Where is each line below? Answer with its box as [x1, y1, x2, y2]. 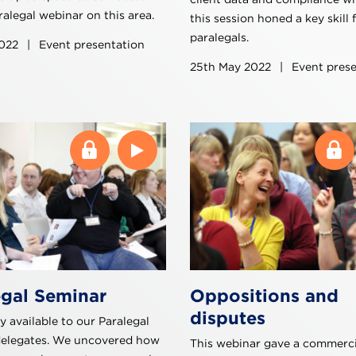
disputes [190, 307, 265, 328]
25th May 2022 [190, 60, 274, 74]
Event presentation [36, 38, 145, 52]
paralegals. [190, 31, 249, 44]
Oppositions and [190, 284, 339, 306]
